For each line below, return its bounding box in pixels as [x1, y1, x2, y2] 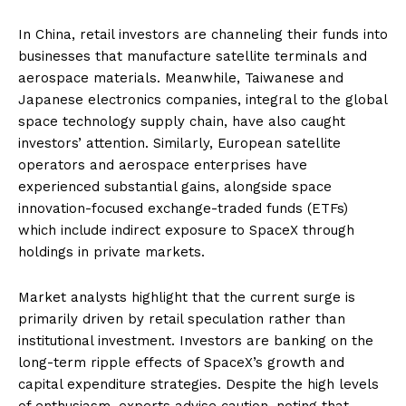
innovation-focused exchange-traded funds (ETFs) [18, 200, 348, 217]
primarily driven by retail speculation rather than [18, 311, 345, 327]
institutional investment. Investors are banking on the [18, 333, 373, 349]
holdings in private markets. [18, 244, 205, 260]
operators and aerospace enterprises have [18, 157, 307, 173]
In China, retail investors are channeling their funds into [18, 26, 388, 43]
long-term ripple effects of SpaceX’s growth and [18, 354, 344, 371]
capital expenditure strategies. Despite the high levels [18, 376, 379, 392]
